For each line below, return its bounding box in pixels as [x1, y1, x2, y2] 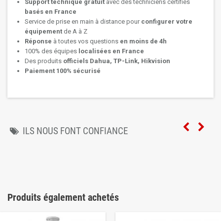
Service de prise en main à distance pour [25, 18, 141, 25]
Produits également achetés [7, 191, 119, 203]
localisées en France [78, 47, 144, 55]
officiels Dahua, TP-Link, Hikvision [63, 57, 170, 65]
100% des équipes [25, 47, 78, 55]
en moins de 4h [120, 37, 167, 45]
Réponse [25, 37, 52, 45]
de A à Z [64, 28, 87, 35]
